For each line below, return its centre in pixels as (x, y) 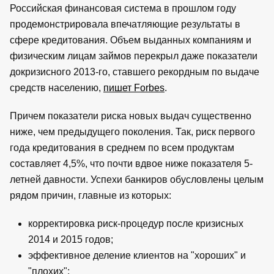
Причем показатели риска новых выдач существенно (131, 116)
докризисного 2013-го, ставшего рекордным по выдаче (135, 72)
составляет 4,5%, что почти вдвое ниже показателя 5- (131, 163)
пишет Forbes (134, 87)
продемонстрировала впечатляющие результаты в (125, 24)
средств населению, (57, 87)
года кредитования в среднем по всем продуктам (122, 147)
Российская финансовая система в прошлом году (123, 8)
